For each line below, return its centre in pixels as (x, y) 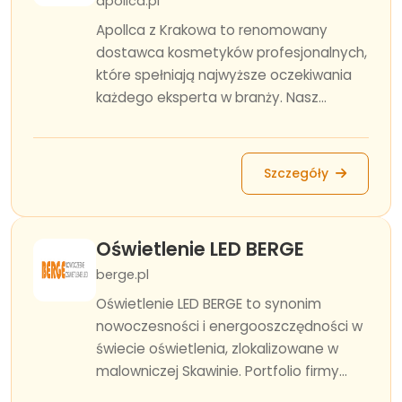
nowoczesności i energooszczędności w (229, 326)
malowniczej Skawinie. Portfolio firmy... (222, 371)
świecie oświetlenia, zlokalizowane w (217, 349)
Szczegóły (298, 173)
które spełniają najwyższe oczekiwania (224, 75)
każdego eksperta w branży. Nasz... (211, 97)
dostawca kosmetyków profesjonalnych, (232, 52)
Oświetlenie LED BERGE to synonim (209, 304)
